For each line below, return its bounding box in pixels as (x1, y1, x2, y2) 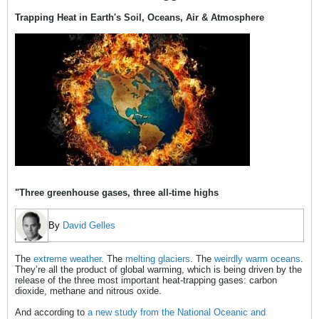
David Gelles (63, 220, 115, 231)
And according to (15, 307, 88, 318)
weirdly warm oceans (214, 253, 300, 264)
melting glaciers (125, 253, 190, 264)
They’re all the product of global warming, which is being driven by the (15, 264, 302, 275)
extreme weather (33, 253, 101, 264)
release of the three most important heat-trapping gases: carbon (15, 275, 277, 286)
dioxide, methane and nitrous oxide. (15, 286, 162, 296)
